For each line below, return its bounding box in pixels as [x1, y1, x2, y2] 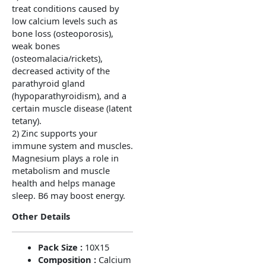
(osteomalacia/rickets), [12, 52, 103, 64]
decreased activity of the [12, 64, 110, 77]
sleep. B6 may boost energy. [12, 189, 125, 201]
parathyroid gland [12, 77, 85, 89]
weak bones [12, 39, 60, 52]
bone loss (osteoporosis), [12, 27, 113, 39]
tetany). [12, 114, 42, 126]
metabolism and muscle [12, 164, 110, 176]
